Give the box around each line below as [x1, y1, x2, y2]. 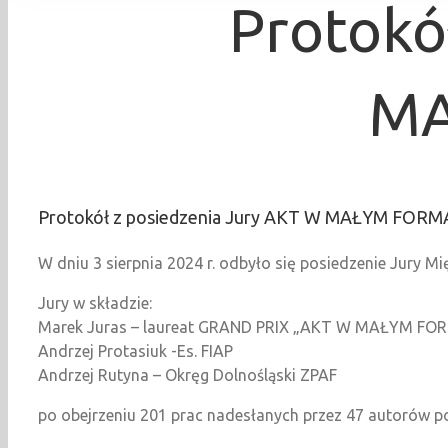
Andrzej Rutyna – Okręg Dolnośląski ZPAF [38, 365, 337, 384]
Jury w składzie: [38, 293, 152, 312]
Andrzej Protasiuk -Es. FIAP [38, 341, 233, 360]
